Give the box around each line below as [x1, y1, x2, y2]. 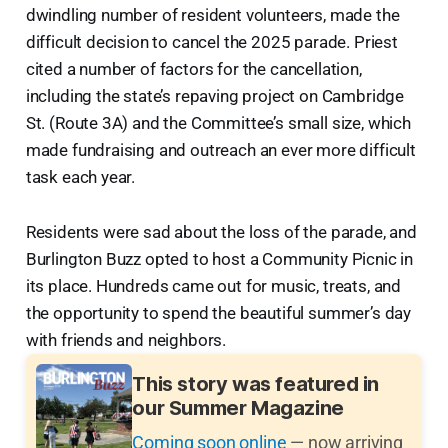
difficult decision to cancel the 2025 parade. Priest [25, 32, 398, 53]
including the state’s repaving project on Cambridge [25, 86, 405, 107]
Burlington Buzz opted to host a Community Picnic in [25, 249, 414, 270]
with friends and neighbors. [25, 330, 227, 351]
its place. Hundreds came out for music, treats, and [25, 276, 402, 297]
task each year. [25, 167, 136, 188]
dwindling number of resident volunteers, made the [25, 5, 400, 26]
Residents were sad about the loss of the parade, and [25, 222, 417, 243]
